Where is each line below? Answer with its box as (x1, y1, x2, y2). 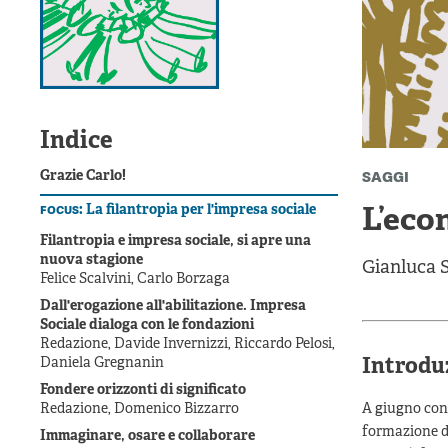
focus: (40, 200, 86, 219)
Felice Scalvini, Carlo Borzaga (40, 271, 230, 289)
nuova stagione (40, 252, 143, 270)
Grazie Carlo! (40, 168, 126, 186)
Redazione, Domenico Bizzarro (40, 401, 239, 419)
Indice (40, 127, 113, 158)
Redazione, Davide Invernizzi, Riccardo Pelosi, (40, 336, 335, 354)
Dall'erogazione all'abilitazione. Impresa (40, 298, 306, 316)
